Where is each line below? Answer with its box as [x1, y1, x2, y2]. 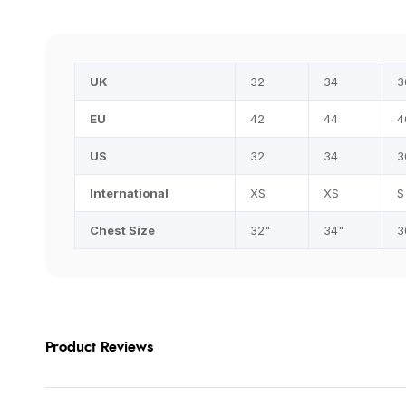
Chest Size [89, 223, 155, 238]
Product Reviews [44, 340, 153, 355]
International [89, 186, 169, 201]
